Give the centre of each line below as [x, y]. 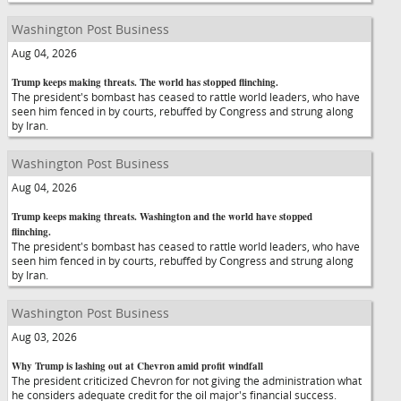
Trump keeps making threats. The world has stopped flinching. [145, 82]
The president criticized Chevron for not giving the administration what [187, 380]
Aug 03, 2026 [44, 337]
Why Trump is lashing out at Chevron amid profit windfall [137, 366]
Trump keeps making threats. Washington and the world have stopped [162, 217]
